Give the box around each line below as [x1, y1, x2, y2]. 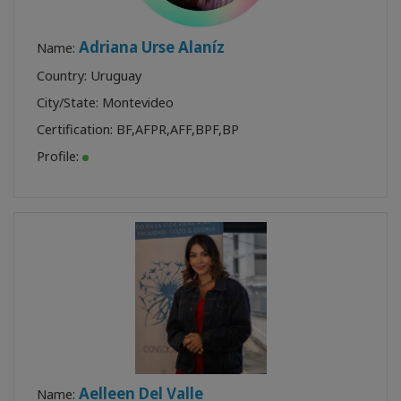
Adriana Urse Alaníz [79, 36, 225, 57]
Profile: [37, 147, 82, 165]
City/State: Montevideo [37, 93, 174, 111]
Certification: [37, 120, 116, 138]
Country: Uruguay [37, 66, 141, 84]
